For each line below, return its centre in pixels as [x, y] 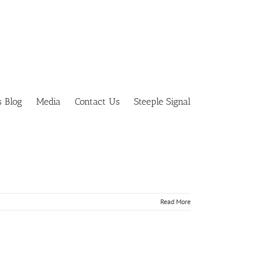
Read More [175, 201]
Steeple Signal [162, 101]
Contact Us [97, 101]
